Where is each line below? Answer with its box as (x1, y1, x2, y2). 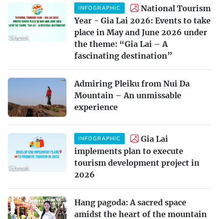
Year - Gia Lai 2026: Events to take (74, 15, 211, 25)
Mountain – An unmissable (74, 90, 181, 100)
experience (74, 102, 118, 112)
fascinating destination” (74, 50, 173, 61)
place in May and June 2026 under (74, 27, 207, 37)
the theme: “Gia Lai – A (74, 39, 168, 49)
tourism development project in (74, 157, 199, 168)
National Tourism (141, 3, 211, 13)
